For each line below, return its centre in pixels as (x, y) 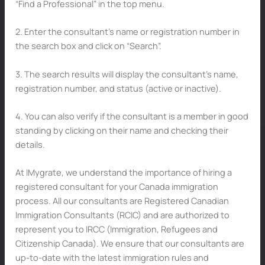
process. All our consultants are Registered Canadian (122, 201)
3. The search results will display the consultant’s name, (127, 74)
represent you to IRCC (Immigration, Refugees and (116, 229)
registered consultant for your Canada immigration (117, 187)
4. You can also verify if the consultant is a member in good (132, 116)
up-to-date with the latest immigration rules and (112, 258)
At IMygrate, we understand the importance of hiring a (123, 172)
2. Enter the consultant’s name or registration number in (127, 32)
